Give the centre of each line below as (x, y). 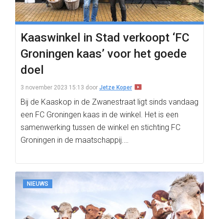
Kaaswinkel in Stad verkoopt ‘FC (105, 38)
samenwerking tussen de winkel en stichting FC (100, 127)
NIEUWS (38, 184)
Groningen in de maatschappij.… (75, 140)
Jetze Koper (116, 88)
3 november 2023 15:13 (52, 88)
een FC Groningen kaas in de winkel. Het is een (99, 115)
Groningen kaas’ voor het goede (104, 54)
